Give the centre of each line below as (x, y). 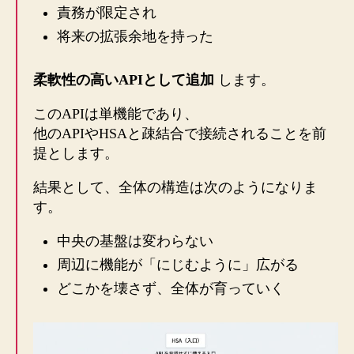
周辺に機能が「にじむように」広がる (178, 265)
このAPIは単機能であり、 (116, 114)
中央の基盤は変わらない (135, 241)
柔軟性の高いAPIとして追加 (124, 80)
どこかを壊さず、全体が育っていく (171, 289)
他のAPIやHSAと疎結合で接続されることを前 (180, 134)
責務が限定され (107, 13)
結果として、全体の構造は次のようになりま (175, 188)
